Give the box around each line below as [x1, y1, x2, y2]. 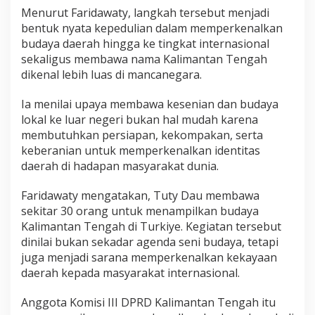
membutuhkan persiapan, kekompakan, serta [21, 127, 263, 143]
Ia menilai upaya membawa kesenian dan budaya [21, 96, 278, 112]
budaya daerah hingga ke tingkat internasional [21, 36, 269, 52]
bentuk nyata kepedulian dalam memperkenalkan [21, 20, 283, 37]
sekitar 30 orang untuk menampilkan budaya [21, 203, 259, 219]
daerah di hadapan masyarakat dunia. [21, 158, 219, 174]
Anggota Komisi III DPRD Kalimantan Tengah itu [21, 295, 276, 311]
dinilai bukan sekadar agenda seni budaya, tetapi [21, 234, 278, 250]
